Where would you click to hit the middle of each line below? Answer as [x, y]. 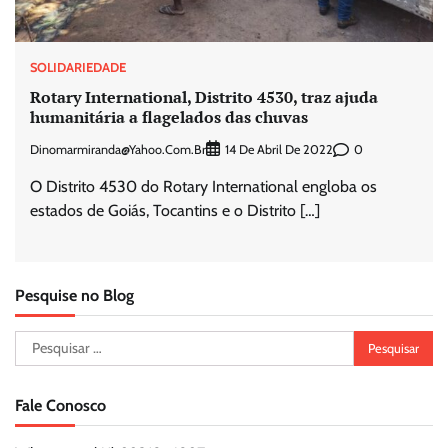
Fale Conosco [60, 405]
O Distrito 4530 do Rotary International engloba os [203, 187]
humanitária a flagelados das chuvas [169, 117]
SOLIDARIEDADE [78, 67]
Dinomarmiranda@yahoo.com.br [118, 149]
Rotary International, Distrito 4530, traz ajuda [204, 97]
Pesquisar [46, 342]
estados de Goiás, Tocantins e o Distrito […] [175, 211]
